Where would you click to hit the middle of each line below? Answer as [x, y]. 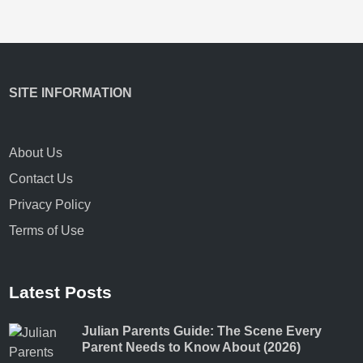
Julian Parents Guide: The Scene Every [202, 331]
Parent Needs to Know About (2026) [192, 347]
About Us [36, 152]
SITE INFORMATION [71, 92]
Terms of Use [47, 230]
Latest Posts [61, 292]
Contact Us [41, 178]
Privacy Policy [50, 204]
